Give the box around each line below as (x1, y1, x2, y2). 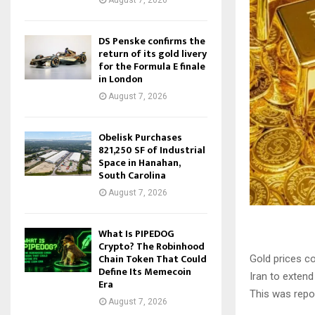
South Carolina (98, 167, 166, 184)
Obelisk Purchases (98, 129, 182, 146)
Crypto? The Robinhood (98, 238, 205, 255)
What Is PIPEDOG (98, 226, 174, 242)
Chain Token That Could (98, 251, 207, 267)
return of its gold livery (98, 46, 207, 62)
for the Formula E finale (98, 58, 205, 75)
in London (98, 71, 143, 87)
